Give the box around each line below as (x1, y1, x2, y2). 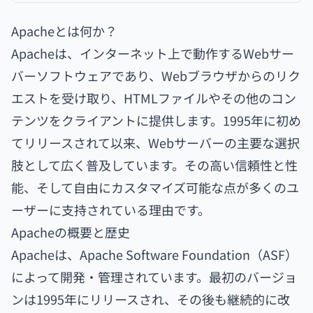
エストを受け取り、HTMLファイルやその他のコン (11, 89, 296, 107)
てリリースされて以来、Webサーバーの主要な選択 (11, 133, 300, 152)
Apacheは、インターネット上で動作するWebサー (11, 44, 294, 62)
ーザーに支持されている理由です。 (11, 201, 210, 219)
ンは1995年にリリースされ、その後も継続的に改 (11, 290, 290, 308)
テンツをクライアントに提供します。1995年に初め (11, 111, 301, 129)
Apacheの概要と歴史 (11, 223, 130, 241)
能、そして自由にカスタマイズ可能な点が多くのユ (11, 178, 299, 196)
